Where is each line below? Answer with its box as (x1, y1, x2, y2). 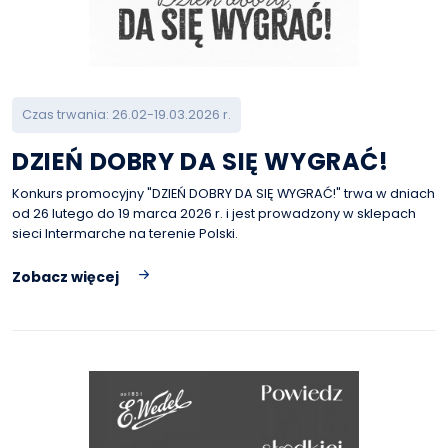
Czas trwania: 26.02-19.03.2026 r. (22, 106, 231, 124)
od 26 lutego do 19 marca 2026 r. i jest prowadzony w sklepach (12, 205, 416, 223)
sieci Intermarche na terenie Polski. (12, 225, 238, 243)
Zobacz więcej (12, 267, 119, 288)
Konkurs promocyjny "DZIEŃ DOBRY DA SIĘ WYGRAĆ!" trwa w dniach (12, 185, 435, 203)
